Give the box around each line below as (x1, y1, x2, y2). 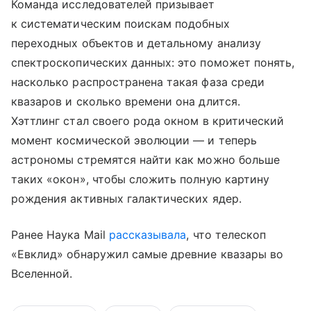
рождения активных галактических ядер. (11, 192, 242, 206)
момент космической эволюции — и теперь (11, 133, 257, 148)
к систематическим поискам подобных (11, 17, 230, 31)
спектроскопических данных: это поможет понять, (11, 56, 295, 70)
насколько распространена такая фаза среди (11, 75, 264, 90)
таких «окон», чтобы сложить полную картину (11, 172, 270, 187)
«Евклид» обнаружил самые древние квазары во (11, 247, 284, 262)
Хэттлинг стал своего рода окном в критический (11, 114, 285, 128)
